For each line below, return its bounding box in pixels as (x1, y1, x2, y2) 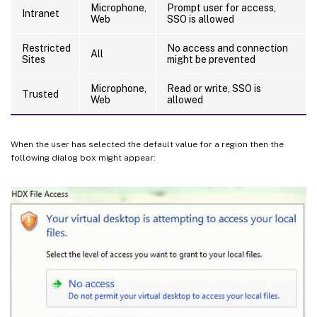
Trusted (22, 88, 59, 100)
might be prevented (167, 53, 255, 65)
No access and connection (167, 42, 288, 54)
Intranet (22, 7, 59, 19)
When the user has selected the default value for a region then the (11, 139, 284, 149)
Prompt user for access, (167, 1, 276, 13)
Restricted (22, 42, 71, 54)
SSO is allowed (167, 13, 234, 25)
